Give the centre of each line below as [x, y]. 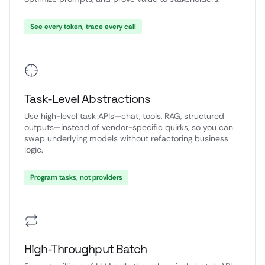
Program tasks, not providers [76, 177]
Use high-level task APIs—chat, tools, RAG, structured [124, 116]
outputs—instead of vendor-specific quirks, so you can [129, 127]
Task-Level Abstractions [87, 99]
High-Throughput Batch [85, 249]
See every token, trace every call [83, 27]
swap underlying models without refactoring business [126, 138]
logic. [34, 150]
